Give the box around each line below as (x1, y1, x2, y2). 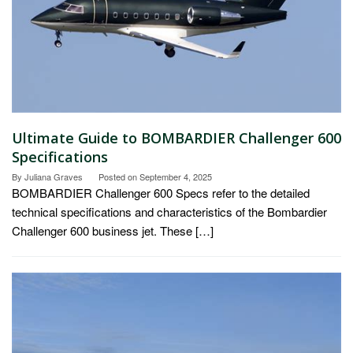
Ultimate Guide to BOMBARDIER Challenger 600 (12, 128, 341, 147)
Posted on (98, 169, 139, 183)
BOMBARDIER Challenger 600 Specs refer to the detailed (12, 184, 310, 201)
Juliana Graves (24, 169, 83, 183)
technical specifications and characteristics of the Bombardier (12, 203, 327, 220)
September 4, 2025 (139, 169, 212, 183)
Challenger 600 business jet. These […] (12, 221, 214, 239)
